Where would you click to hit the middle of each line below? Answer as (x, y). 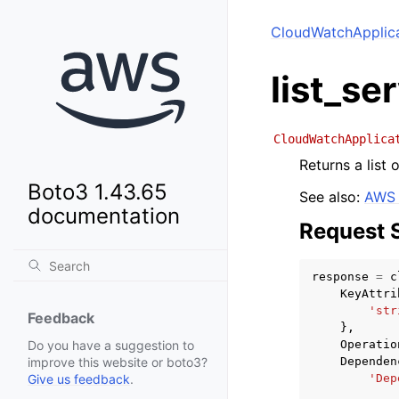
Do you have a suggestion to (111, 346)
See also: (332, 197)
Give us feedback (79, 379)
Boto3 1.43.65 (98, 192)
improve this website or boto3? (118, 362)
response (340, 277)
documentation (104, 216)
